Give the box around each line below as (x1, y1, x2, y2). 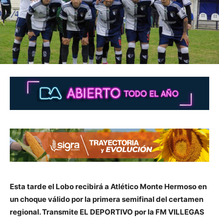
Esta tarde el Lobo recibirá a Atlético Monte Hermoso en (10, 182, 207, 192)
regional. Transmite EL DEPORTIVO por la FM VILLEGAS (10, 207, 204, 217)
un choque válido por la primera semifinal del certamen (10, 195, 203, 204)
